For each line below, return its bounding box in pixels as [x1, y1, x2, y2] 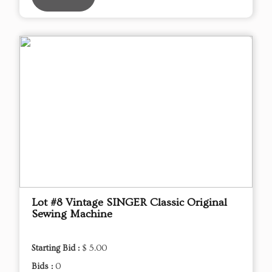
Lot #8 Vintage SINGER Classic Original [32, 195, 227, 209]
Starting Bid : [32, 243, 82, 253]
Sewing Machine [32, 207, 112, 220]
